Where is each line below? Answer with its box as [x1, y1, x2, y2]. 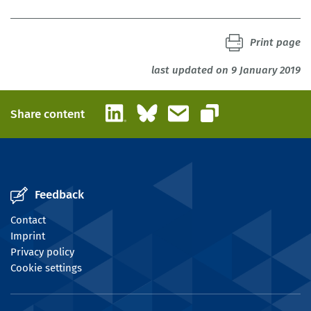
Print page [250, 36, 301, 49]
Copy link [209, 112, 252, 126]
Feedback [35, 187, 84, 203]
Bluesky [157, 102, 193, 115]
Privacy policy [10, 246, 74, 259]
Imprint [10, 230, 45, 243]
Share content [10, 106, 85, 121]
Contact [10, 214, 46, 227]
